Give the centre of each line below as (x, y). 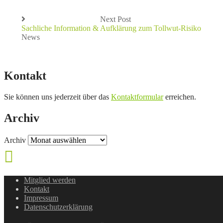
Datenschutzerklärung (58, 207)
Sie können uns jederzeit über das (57, 97)
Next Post (115, 19)
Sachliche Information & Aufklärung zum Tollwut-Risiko (111, 28)
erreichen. (180, 97)
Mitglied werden (50, 180)
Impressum (41, 198)
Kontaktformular (137, 97)
